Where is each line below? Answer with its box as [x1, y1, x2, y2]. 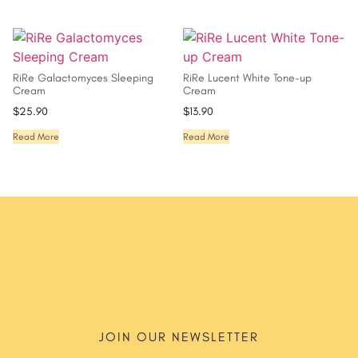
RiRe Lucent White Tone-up [183, 71, 312, 86]
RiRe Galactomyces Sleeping [13, 71, 154, 86]
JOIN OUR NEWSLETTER [99, 329, 259, 345]
